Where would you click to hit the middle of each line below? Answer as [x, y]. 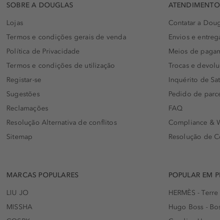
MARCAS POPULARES [43, 175]
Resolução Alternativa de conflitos [62, 122]
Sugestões [23, 94]
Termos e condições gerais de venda [66, 37]
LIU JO [18, 192]
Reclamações [27, 108]
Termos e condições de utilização [61, 65]
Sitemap [20, 137]
